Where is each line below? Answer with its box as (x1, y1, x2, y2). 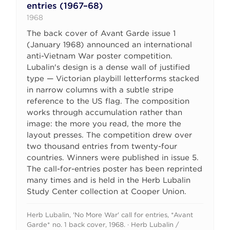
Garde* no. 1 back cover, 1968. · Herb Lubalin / (27, 221, 180, 229)
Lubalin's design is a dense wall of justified (27, 63, 190, 72)
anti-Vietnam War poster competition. (27, 51, 173, 61)
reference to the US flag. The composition (27, 97, 190, 106)
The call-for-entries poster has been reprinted (27, 164, 203, 174)
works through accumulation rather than (27, 108, 183, 118)
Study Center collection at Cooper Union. (27, 187, 187, 197)
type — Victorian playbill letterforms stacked (27, 74, 200, 84)
